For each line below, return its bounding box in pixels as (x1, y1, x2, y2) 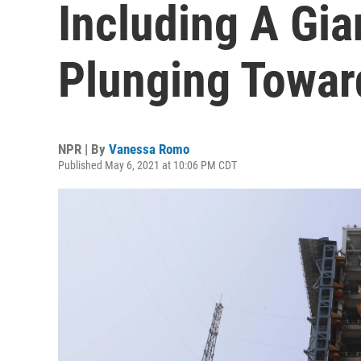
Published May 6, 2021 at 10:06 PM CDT (58, 159, 237, 172)
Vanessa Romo (109, 141, 189, 157)
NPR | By (58, 141, 109, 157)
